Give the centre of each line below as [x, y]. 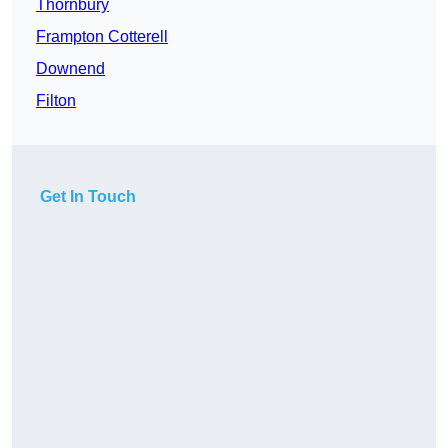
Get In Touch [88, 197]
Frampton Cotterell [102, 37]
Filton [56, 101]
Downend [70, 69]
